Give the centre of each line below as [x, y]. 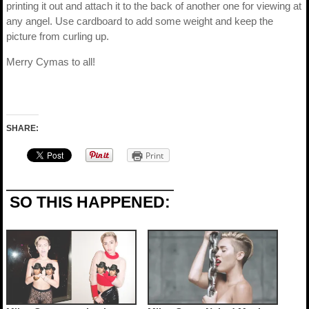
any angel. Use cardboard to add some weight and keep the [140, 21]
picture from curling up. [58, 36]
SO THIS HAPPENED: [90, 202]
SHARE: [22, 128]
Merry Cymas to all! [51, 62]
